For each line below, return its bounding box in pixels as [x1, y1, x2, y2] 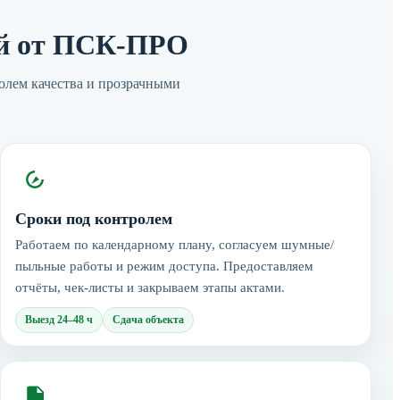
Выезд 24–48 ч [25, 312, 93, 326]
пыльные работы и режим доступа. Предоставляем [15, 258, 313, 273]
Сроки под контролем [15, 209, 172, 228]
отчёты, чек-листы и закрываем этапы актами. [15, 279, 285, 295]
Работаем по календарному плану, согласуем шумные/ [15, 237, 334, 252]
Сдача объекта [112, 312, 184, 326]
